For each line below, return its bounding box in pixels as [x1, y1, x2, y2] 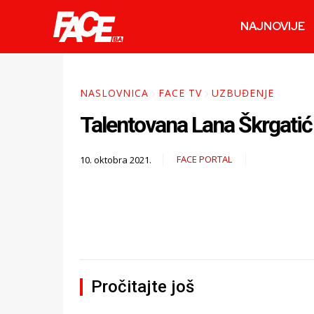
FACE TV [158, 86, 202, 100]
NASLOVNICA [80, 86, 149, 100]
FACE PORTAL [177, 153, 232, 166]
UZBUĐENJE [212, 86, 274, 100]
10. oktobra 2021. [80, 153, 151, 166]
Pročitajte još [91, 277, 194, 297]
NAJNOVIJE [240, 19, 306, 34]
